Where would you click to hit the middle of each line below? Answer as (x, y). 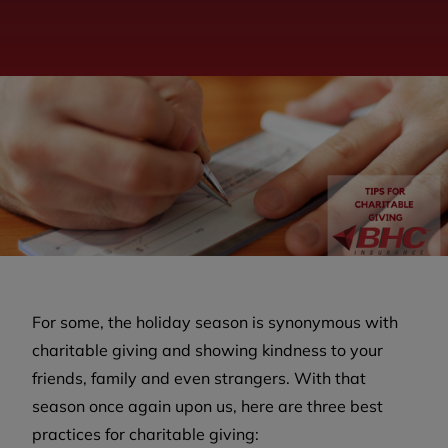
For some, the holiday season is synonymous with (215, 322)
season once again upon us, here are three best (207, 406)
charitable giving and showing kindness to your (207, 350)
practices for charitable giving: (145, 434)
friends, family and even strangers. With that (199, 378)
